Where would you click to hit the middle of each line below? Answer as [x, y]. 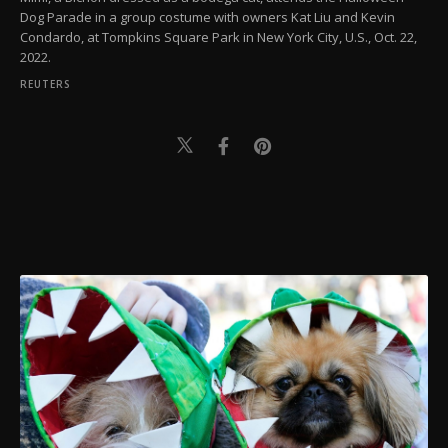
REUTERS [45, 84]
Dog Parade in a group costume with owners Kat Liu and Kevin [207, 17]
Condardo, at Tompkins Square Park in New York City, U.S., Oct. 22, [218, 37]
